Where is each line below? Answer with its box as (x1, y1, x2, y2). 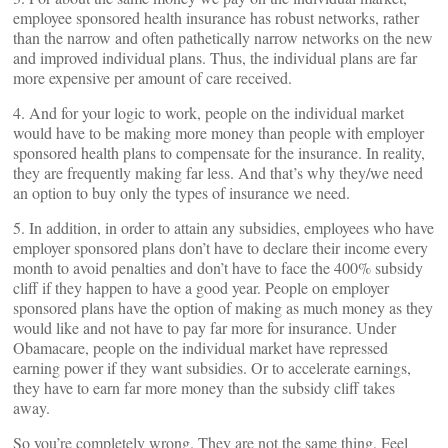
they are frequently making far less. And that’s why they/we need (13, 162, 423, 183)
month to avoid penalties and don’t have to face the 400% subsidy (13, 257, 423, 278)
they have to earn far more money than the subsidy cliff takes (13, 377, 395, 398)
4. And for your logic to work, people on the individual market (13, 102, 404, 123)
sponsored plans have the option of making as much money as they (13, 297, 433, 318)
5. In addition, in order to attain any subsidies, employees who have (13, 217, 434, 238)
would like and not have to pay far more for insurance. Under (13, 317, 396, 338)
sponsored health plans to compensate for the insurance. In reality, (13, 142, 425, 163)
